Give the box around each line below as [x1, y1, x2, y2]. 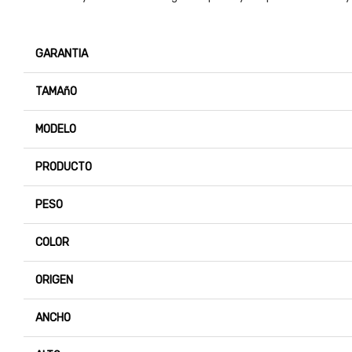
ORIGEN [35, 273, 73, 288]
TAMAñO [35, 85, 77, 99]
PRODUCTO [35, 160, 92, 174]
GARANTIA [35, 47, 88, 61]
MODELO [35, 123, 76, 137]
